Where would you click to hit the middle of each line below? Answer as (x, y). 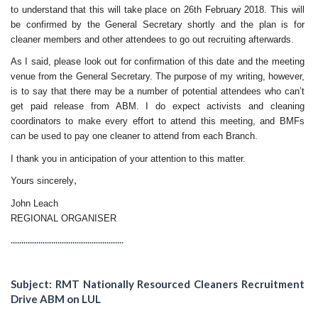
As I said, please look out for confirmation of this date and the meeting (158, 61)
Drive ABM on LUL (56, 299)
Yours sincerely (42, 181)
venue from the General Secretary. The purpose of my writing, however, (158, 76)
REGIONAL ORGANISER (64, 218)
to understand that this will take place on (97, 9)
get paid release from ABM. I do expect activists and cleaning (158, 106)
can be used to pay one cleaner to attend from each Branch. (134, 136)
